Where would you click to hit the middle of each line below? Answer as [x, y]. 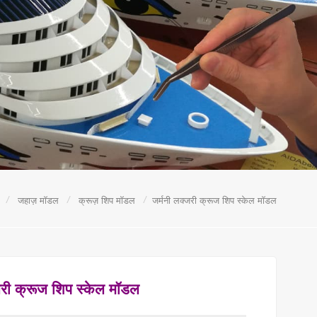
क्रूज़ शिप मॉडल [107, 200]
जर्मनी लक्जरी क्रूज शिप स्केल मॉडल [214, 200]
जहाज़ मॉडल [38, 200]
